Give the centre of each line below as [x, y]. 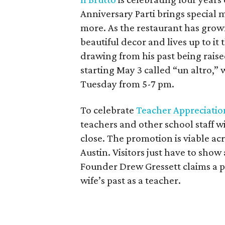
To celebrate [108, 110]
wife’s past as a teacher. [131, 180]
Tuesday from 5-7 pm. [127, 84]
